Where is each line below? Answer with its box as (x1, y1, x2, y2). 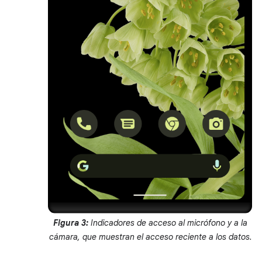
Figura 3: (53, 218, 88, 229)
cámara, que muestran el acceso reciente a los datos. (49, 232, 252, 243)
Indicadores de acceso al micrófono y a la (88, 218, 247, 229)
